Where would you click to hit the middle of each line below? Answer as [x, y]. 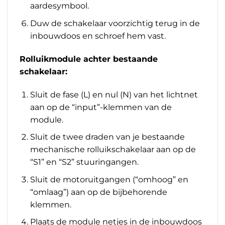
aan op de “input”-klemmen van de [101, 107]
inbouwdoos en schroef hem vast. [98, 36]
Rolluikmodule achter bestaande [89, 59]
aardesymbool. [59, 6]
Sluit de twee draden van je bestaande [107, 137]
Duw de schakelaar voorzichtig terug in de [115, 23]
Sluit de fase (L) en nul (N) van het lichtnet [114, 94]
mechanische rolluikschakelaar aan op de [113, 150]
